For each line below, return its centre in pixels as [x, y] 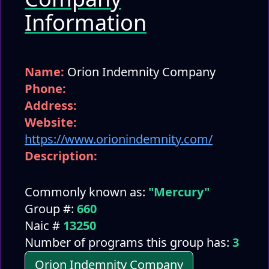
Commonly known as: [86, 192]
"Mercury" [179, 192]
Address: [51, 105]
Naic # [44, 225]
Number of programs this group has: [128, 242]
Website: [51, 122]
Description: [61, 156]
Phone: [45, 89]
